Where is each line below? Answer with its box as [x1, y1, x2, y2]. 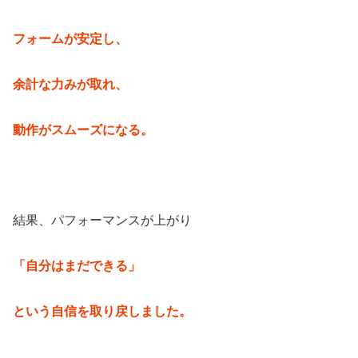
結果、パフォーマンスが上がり [13, 213, 192, 228]
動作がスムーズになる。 [13, 122, 153, 137]
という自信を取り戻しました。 [13, 304, 192, 318]
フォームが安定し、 [13, 32, 128, 46]
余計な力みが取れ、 [13, 78, 128, 92]
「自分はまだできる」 [13, 259, 141, 273]
